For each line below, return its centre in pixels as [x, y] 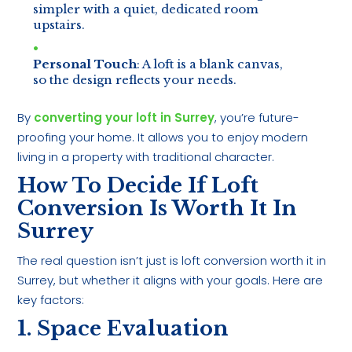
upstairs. [59, 25]
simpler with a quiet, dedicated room [146, 9]
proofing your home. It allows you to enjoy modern [163, 137]
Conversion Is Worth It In [158, 209]
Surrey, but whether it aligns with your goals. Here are [170, 280]
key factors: [51, 300]
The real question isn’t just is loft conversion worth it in [172, 261]
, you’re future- [257, 118]
